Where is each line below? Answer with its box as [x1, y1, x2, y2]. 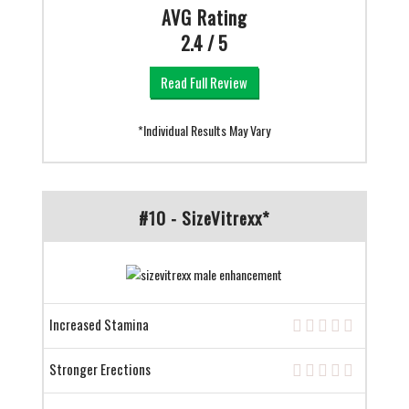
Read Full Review [161, 72, 248, 93]
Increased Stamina [48, 314, 149, 335]
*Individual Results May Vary [138, 121, 271, 141]
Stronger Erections [48, 359, 151, 380]
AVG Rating [161, 4, 247, 32]
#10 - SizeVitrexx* [138, 204, 270, 231]
